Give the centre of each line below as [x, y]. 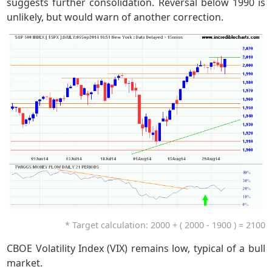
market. [25, 263]
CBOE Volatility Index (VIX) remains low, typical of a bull [136, 248]
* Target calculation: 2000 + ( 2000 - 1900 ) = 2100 [165, 225]
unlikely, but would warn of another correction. [115, 17]
